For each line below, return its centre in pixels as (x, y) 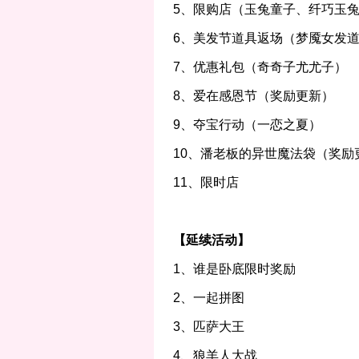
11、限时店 (206, 182)
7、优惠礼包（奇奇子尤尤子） (260, 67)
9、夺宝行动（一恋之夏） (247, 125)
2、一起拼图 (208, 298)
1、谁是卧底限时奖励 (234, 269)
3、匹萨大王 (208, 327)
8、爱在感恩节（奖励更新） (253, 96)
